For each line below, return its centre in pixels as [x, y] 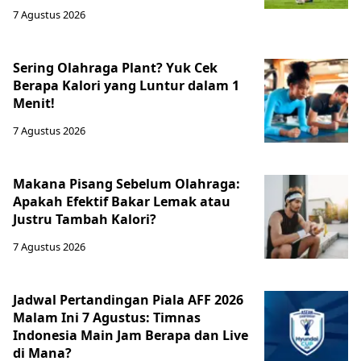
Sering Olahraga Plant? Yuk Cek [115, 68]
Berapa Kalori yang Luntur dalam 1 [126, 85]
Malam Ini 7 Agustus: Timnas [107, 317]
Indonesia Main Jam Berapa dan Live [131, 335]
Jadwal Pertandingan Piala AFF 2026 [128, 300]
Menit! [34, 103]
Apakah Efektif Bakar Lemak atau [122, 201]
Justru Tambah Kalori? [85, 219]
